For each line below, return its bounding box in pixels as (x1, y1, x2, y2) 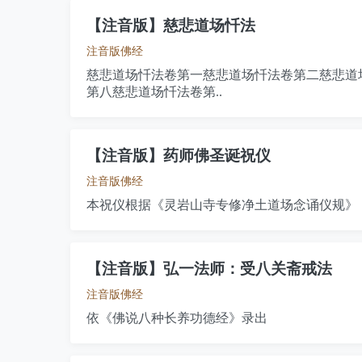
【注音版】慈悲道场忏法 (86, 17, 255, 34)
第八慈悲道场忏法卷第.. (86, 85, 222, 99)
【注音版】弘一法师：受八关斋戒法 (86, 260, 332, 277)
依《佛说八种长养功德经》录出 (86, 311, 267, 325)
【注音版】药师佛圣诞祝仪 (86, 147, 271, 164)
